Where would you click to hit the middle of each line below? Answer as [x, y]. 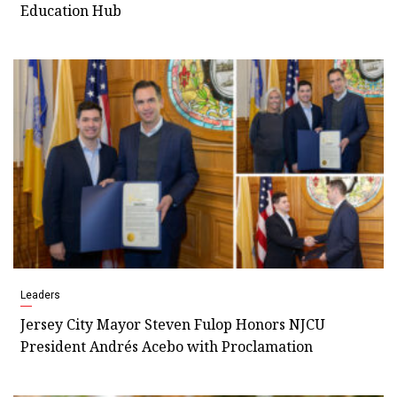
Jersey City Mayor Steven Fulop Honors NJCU [173, 325]
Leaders [40, 296]
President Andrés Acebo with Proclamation [167, 347]
